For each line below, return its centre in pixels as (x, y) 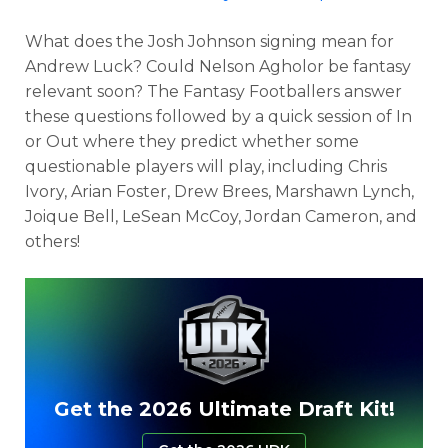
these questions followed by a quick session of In (218, 116)
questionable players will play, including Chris (206, 166)
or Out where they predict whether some (192, 141)
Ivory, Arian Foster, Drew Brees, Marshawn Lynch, (219, 191)
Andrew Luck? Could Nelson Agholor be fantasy (218, 66)
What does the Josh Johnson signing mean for (209, 41)
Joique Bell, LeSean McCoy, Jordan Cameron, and (221, 216)
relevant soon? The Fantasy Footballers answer (213, 91)
